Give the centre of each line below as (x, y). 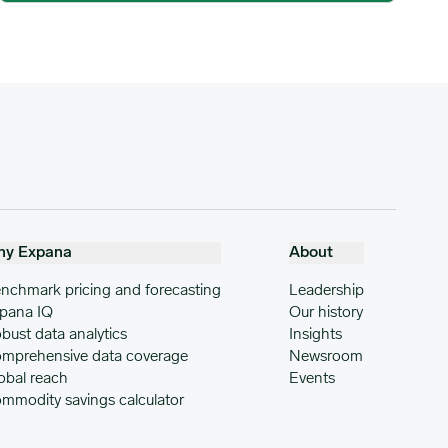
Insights (315, 334)
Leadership (326, 290)
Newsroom (325, 356)
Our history (325, 312)
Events (311, 378)
